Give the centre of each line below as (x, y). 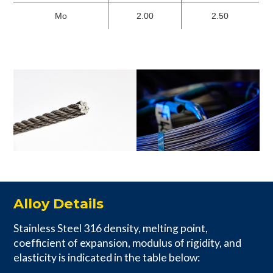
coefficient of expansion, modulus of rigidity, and (128, 243)
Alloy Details (59, 203)
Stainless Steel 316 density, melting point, (111, 228)
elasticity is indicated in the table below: (107, 257)
